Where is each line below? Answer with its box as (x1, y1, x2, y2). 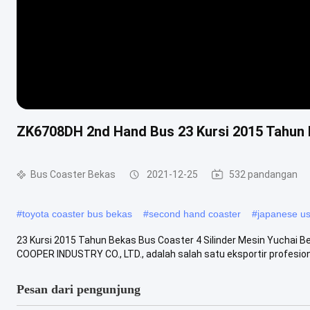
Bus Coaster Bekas (30, 169, 116, 180)
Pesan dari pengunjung (17, 282, 140, 296)
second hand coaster (149, 208, 241, 219)
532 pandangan (229, 169, 298, 180)
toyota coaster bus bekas (22, 208, 132, 219)
